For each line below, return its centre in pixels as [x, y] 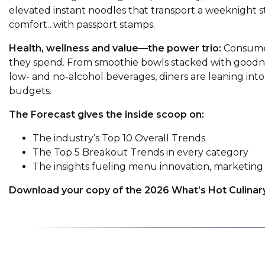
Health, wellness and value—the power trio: [115, 49]
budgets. [30, 91]
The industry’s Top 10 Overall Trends [119, 138]
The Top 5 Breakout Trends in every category [140, 153]
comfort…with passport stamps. [82, 25]
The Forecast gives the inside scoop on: [108, 115]
